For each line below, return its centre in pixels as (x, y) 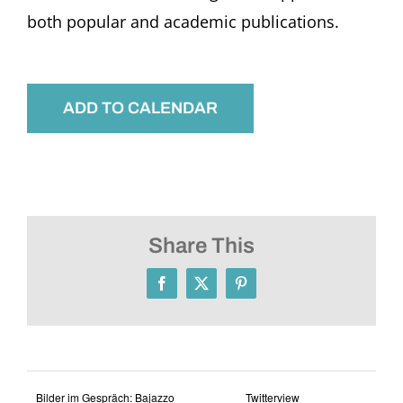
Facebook (188, 289)
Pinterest (264, 289)
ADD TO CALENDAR (140, 107)
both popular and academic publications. (183, 21)
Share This (201, 245)
